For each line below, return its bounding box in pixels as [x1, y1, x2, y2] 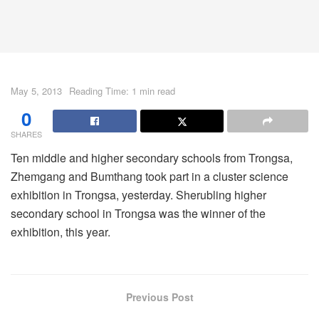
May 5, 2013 [11, 83, 62, 98]
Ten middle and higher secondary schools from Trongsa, [11, 149, 293, 166]
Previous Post [125, 289, 194, 304]
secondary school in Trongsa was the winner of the [11, 204, 266, 221]
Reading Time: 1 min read [69, 83, 175, 98]
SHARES [11, 127, 42, 140]
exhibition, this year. [11, 223, 110, 240]
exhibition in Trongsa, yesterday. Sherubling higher [11, 186, 266, 203]
